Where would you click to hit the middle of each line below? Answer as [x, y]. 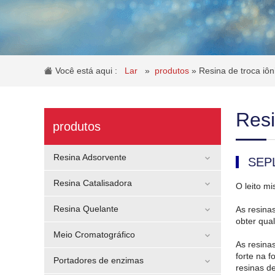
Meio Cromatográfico [94, 234]
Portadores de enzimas [99, 260]
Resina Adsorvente [90, 157]
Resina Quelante [86, 209]
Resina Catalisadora [93, 183]
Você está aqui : [89, 71]
